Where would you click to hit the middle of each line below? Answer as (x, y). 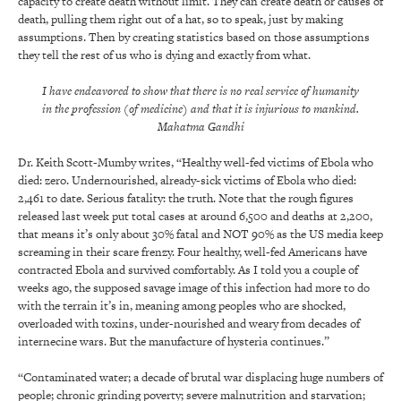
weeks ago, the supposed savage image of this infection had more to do (194, 288)
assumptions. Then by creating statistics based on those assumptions (194, 38)
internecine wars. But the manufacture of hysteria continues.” (174, 342)
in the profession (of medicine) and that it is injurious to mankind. (200, 109)
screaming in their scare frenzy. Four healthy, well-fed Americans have (192, 252)
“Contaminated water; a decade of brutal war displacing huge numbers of (200, 378)
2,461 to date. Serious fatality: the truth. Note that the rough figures (186, 199)
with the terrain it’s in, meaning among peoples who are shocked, (182, 306)
